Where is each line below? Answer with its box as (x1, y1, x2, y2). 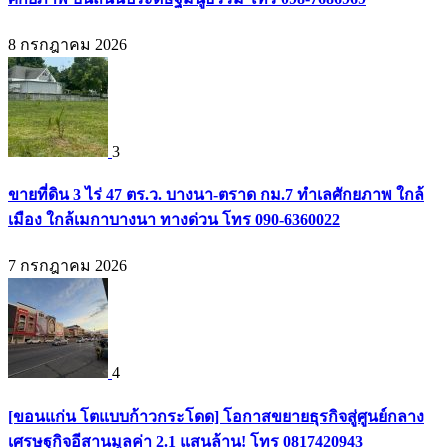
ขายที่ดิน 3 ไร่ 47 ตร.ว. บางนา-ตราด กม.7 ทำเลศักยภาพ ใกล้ (8, 186, 424, 204)
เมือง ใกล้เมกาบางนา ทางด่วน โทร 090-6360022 (8, 211, 340, 229)
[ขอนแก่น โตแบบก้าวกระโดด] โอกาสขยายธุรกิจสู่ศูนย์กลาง (8, 407, 424, 425)
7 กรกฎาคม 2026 (8, 257, 127, 275)
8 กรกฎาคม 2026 (8, 35, 127, 53)
